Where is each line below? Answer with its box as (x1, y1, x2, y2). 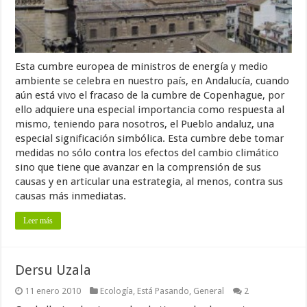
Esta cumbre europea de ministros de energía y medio (15, 60, 269, 73)
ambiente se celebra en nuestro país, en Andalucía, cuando (15, 74, 290, 87)
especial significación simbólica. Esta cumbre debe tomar (15, 132, 284, 145)
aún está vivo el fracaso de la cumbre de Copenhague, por (15, 88, 285, 101)
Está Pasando (137, 285, 190, 296)
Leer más (23, 215, 53, 225)
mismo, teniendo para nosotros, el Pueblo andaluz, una (15, 117, 275, 130)
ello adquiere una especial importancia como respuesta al (15, 103, 285, 116)
